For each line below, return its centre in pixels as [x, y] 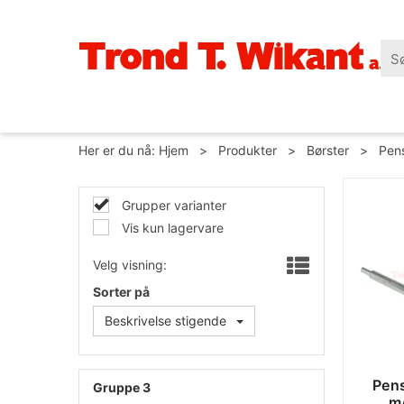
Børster [328, 150]
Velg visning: [130, 265]
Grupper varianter [172, 205]
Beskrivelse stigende [165, 321]
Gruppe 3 [122, 387]
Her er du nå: [117, 150]
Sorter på [121, 292]
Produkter [248, 150]
